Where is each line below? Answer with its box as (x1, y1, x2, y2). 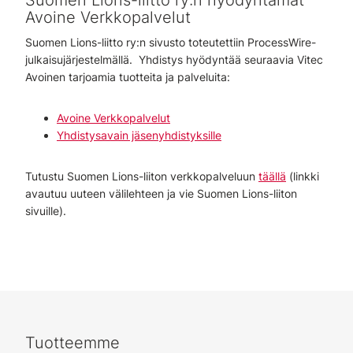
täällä (258, 169, 286, 183)
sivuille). (25, 204, 66, 217)
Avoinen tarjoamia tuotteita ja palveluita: (25, 70, 230, 84)
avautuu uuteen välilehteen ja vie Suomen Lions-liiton (25, 187, 297, 200)
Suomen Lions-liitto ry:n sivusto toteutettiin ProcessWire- (25, 35, 316, 49)
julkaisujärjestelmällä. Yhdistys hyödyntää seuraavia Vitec (25, 53, 323, 66)
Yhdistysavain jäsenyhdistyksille (57, 128, 221, 142)
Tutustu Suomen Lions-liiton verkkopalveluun (25, 169, 258, 183)
